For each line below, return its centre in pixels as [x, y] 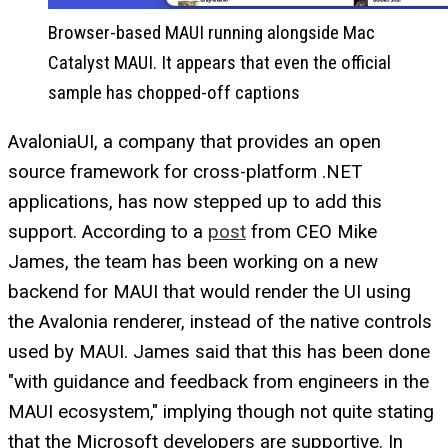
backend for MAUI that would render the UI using [209, 291]
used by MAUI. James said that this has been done [219, 351]
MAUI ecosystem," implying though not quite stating [221, 411]
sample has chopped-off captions [174, 92]
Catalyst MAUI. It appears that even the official [219, 62]
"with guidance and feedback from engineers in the [218, 381]
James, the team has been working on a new [193, 261]
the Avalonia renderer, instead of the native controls [220, 321]
